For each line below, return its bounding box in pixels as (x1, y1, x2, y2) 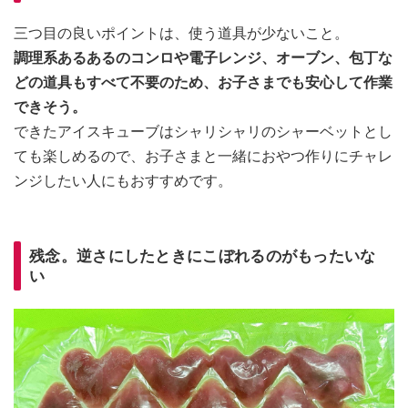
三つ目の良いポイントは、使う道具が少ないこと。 (14, 24, 349, 42)
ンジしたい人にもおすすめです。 (14, 171, 232, 189)
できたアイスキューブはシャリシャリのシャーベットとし (14, 122, 393, 140)
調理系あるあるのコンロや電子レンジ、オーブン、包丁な (14, 48, 393, 66)
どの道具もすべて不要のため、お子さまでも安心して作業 (14, 73, 393, 91)
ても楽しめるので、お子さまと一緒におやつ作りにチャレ (14, 147, 393, 165)
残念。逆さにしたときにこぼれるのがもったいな (29, 246, 376, 265)
